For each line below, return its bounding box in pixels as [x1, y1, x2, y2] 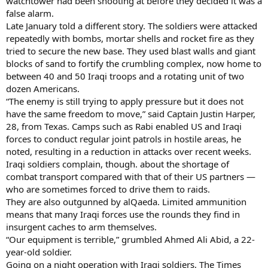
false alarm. [6, 7, 54, 19]
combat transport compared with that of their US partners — [6, 170, 255, 182]
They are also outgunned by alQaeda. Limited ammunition [6, 195, 246, 208]
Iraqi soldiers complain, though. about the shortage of [6, 157, 229, 170]
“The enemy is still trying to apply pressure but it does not [6, 95, 243, 107]
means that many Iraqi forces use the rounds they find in [6, 208, 240, 220]
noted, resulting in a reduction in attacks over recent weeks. [6, 145, 251, 157]
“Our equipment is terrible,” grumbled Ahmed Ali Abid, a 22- [6, 233, 255, 245]
